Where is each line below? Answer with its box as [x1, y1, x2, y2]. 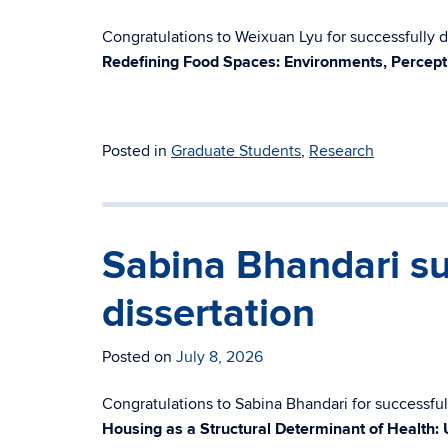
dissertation [102, 290, 315, 338]
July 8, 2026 [176, 347, 263, 367]
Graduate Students [171, 141, 301, 161]
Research [309, 141, 374, 161]
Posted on [102, 347, 176, 367]
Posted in [102, 141, 171, 161]
